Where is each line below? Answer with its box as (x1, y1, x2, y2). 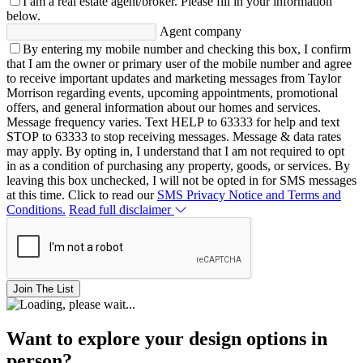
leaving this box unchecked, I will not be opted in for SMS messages (6, 173, 357, 187)
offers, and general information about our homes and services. (6, 100, 321, 114)
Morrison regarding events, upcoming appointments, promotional (6, 85, 338, 100)
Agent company (160, 23, 241, 38)
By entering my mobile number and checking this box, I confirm (23, 41, 351, 56)
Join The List (13, 282, 74, 295)
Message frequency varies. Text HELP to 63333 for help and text (6, 114, 340, 129)
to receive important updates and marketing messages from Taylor (6, 70, 341, 85)
